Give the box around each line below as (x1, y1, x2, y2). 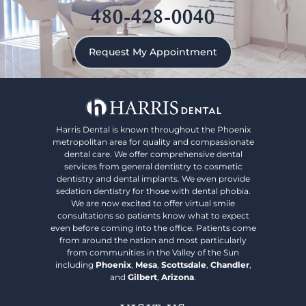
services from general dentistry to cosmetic (64, 161, 242, 172)
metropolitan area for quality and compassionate (52, 137, 254, 148)
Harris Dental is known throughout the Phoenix (55, 124, 251, 135)
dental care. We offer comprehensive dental (64, 149, 242, 160)
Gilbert (128, 272, 157, 283)
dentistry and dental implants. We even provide (56, 173, 250, 184)
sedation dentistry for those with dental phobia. (55, 186, 251, 197)
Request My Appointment (89, 46, 217, 59)
